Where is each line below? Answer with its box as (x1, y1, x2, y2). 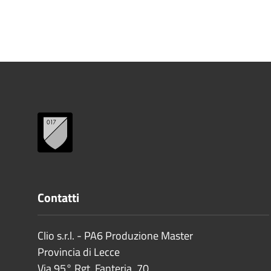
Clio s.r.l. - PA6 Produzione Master (38, 227, 193, 244)
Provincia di (38, 244, 91, 260)
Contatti (38, 188, 79, 207)
